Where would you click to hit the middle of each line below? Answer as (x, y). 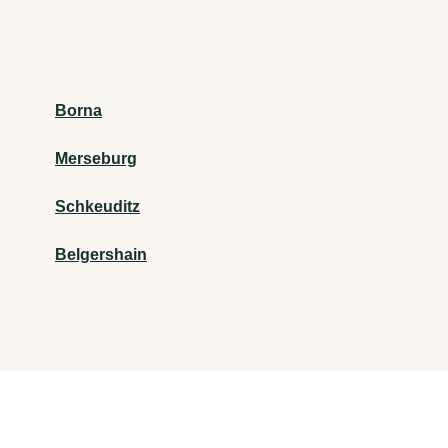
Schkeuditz (97, 207)
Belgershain (101, 255)
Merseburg (96, 159)
